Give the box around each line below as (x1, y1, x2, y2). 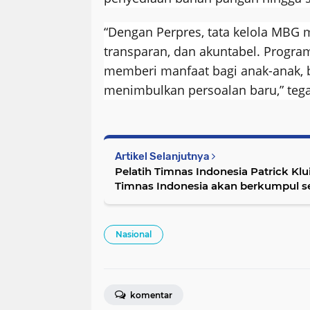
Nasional (116, 228, 152, 239)
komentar (128, 289, 172, 300)
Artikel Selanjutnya (115, 149, 212, 163)
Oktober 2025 (115, 193, 188, 207)
